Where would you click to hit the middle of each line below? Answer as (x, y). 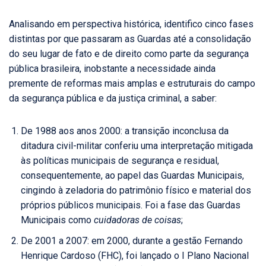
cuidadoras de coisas (137, 220)
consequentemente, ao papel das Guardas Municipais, (132, 176)
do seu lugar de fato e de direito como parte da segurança (129, 54)
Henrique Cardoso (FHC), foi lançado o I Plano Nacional (135, 256)
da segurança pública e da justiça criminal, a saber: (113, 99)
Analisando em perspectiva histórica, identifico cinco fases (131, 24)
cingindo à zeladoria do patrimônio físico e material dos (136, 191)
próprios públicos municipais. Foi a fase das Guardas (131, 205)
